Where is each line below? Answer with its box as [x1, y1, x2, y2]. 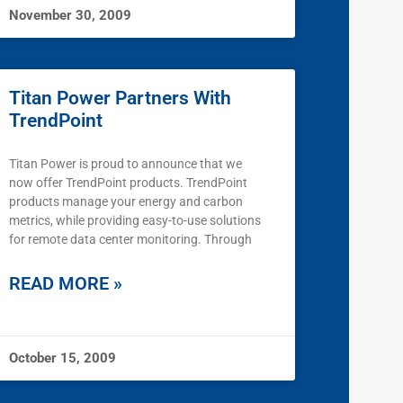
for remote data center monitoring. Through [9, 232, 252, 247]
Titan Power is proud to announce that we [9, 157, 242, 172]
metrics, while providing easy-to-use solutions [9, 213, 261, 228]
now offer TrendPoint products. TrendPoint [9, 175, 247, 191]
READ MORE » [9, 273, 122, 295]
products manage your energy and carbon [9, 194, 243, 210]
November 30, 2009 [9, 7, 131, 24]
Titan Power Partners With [9, 87, 231, 110]
